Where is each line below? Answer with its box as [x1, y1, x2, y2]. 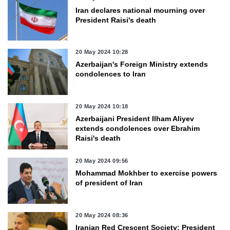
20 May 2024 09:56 [75, 157, 128, 164]
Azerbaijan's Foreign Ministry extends [75, 60, 208, 69]
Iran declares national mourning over [75, 6, 205, 14]
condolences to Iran [75, 70, 146, 79]
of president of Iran [75, 178, 143, 187]
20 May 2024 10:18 [75, 103, 128, 110]
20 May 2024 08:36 [75, 212, 128, 218]
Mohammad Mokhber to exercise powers [75, 168, 218, 177]
